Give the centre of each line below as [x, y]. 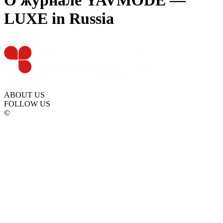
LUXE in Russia [59, 19]
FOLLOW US [27, 104]
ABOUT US [24, 95]
